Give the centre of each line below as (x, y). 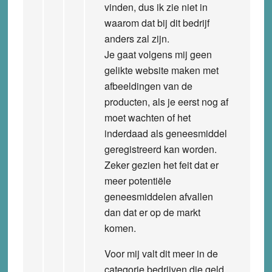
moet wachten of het (147, 117)
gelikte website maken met (161, 70)
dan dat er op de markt (152, 212)
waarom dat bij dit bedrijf (157, 22)
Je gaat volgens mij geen (158, 54)
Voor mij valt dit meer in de (161, 253)
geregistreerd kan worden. (160, 149)
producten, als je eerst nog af (166, 101)
